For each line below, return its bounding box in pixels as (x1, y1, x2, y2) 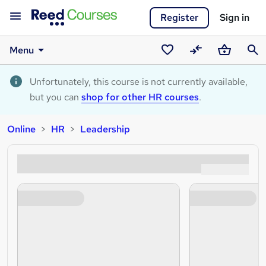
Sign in (220, 11, 249, 24)
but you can (30, 91, 81, 103)
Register (160, 11, 198, 24)
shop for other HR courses (81, 91, 199, 103)
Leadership (80, 123, 130, 135)
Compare (186, 59, 227, 71)
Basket (214, 59, 245, 71)
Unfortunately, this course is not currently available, (30, 75, 248, 88)
